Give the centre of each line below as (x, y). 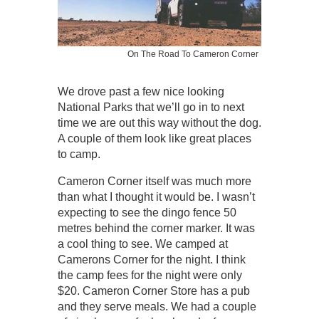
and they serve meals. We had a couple (157, 306)
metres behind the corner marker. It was (156, 228)
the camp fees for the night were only (150, 275)
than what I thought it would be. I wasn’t (156, 197)
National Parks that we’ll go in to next (151, 107)
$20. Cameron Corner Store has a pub (153, 291)
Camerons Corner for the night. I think (151, 259)
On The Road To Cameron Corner (193, 54)
